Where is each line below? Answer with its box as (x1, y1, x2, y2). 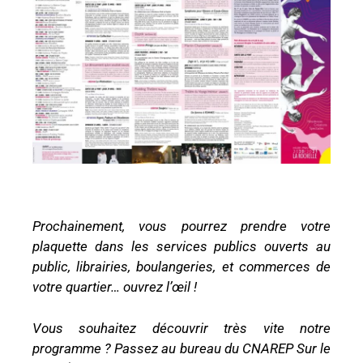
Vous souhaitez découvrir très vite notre (32, 319, 331, 336)
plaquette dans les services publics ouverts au (32, 238, 331, 255)
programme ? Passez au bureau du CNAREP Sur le (32, 340, 331, 357)
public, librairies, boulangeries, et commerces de (32, 258, 331, 275)
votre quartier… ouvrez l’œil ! (32, 279, 197, 296)
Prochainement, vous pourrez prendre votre (32, 218, 331, 235)
